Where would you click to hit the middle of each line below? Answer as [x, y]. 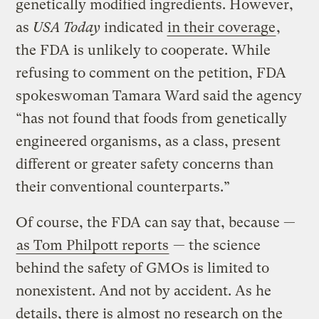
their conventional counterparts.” [123, 187]
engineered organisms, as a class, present [148, 141]
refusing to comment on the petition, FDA [151, 73]
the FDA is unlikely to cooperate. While [143, 50]
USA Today [67, 27]
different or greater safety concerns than [145, 164]
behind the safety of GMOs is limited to [143, 268]
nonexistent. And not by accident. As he [144, 291]
